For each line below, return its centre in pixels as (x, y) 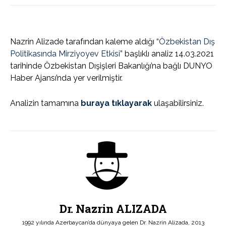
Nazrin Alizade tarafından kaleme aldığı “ (84, 42)
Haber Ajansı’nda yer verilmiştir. (66, 78)
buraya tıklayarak (115, 103)
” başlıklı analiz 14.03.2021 (167, 54)
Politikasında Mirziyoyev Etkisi (65, 54)
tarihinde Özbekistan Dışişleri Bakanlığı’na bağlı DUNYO (111, 66)
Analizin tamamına (44, 103)
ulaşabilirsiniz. (178, 103)
